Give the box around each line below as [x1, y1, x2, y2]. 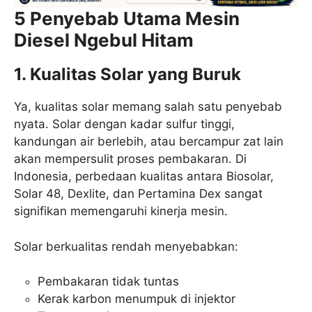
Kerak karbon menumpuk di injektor [38, 292, 235, 306]
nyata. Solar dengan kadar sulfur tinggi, [14, 117, 235, 132]
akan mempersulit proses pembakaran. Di [14, 152, 247, 166]
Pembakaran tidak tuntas [38, 274, 179, 289]
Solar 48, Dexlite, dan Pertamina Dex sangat [14, 187, 263, 201]
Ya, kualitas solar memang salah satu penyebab [14, 100, 282, 114]
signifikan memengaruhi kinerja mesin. [14, 204, 228, 219]
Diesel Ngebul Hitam [14, 29, 194, 52]
